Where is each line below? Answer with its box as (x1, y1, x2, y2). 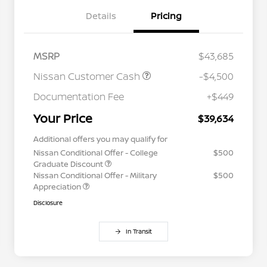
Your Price (33, 110, 92, 127)
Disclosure (33, 198, 63, 207)
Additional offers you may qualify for (33, 133, 167, 145)
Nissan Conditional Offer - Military (33, 170, 157, 181)
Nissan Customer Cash (33, 70, 142, 83)
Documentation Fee (33, 90, 124, 104)
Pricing (151, 10, 182, 23)
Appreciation (33, 181, 83, 193)
